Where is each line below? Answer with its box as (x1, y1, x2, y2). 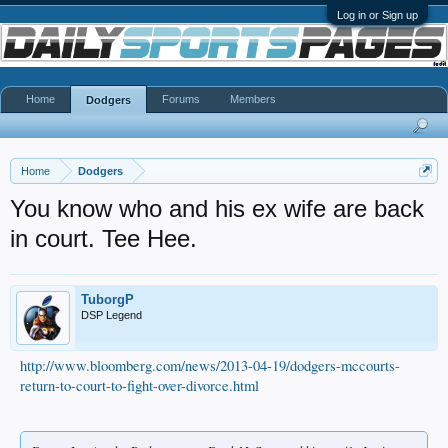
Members (230, 93, 276, 105)
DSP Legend (81, 309, 142, 321)
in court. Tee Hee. (10, 225, 197, 252)
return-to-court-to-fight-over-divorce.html (20, 376, 259, 395)
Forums (162, 93, 200, 105)
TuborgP (81, 292, 134, 307)
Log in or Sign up (337, 9, 418, 21)
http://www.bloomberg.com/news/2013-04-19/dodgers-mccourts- (20, 356, 400, 375)
